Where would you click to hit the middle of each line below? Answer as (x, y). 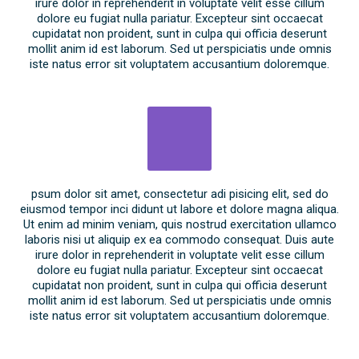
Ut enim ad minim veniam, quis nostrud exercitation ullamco (179, 224)
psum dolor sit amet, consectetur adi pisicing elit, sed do (179, 194)
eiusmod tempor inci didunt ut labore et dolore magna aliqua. (179, 209)
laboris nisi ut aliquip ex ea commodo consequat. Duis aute (179, 239)
